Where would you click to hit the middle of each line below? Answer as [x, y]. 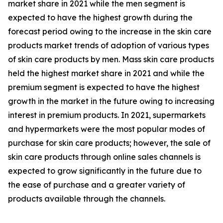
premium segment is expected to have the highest [104, 87]
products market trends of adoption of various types [109, 46]
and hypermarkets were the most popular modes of [107, 129]
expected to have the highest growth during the [100, 18]
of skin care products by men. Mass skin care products [111, 59]
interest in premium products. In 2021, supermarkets [107, 115]
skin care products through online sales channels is [104, 157]
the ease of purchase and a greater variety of [97, 185]
